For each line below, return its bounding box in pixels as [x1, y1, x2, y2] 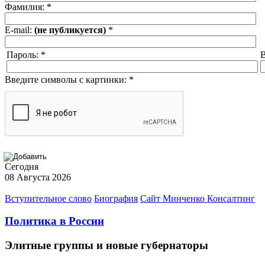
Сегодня [5, 161, 38, 172]
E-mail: [5, 24, 34, 35]
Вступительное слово [5, 193, 92, 203]
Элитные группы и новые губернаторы [5, 239, 208, 252]
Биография [94, 193, 138, 203]
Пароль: [7, 49, 41, 60]
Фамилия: [5, 1, 47, 12]
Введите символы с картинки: [5, 74, 129, 85]
